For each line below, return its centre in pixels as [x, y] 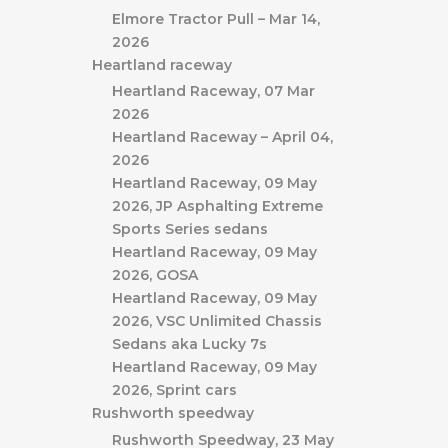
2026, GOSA [155, 275]
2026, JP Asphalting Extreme [217, 206]
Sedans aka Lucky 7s [189, 344]
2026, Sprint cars [174, 390]
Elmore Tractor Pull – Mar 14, [216, 18]
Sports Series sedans [190, 229]
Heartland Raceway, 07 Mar [213, 91]
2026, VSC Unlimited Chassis [217, 321]
